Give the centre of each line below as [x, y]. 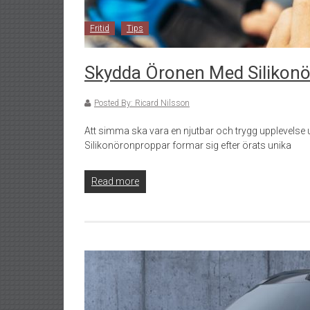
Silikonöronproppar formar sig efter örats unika [188, 146]
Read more [115, 182]
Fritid [100, 29]
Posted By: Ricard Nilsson [142, 103]
